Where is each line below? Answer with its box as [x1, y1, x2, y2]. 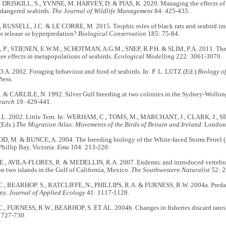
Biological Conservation [78, 30, 146, 38]
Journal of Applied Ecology [9, 189, 85, 197]
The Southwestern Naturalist [131, 166, 210, 174]
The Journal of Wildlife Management [51, 8, 153, 15]
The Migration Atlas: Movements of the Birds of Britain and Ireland [16, 121, 201, 129]
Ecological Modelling [114, 53, 175, 61]
